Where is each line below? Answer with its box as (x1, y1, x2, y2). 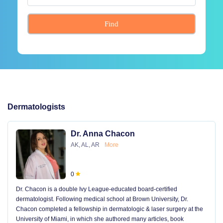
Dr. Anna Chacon (71, 129, 135, 138)
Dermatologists (7, 103, 65, 111)
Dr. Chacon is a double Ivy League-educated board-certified (16, 186, 177, 193)
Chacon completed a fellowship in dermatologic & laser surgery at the (16, 206, 203, 213)
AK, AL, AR (71, 141, 100, 148)
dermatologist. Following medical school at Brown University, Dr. (16, 196, 188, 203)
